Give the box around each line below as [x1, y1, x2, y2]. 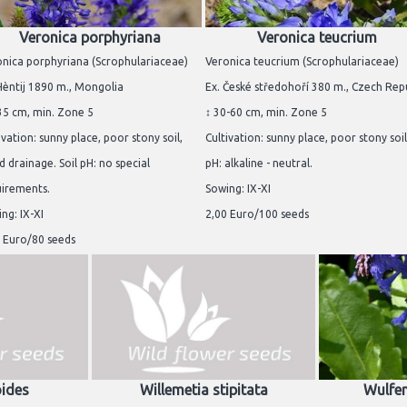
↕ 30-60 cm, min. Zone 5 [205, 106, 327, 119]
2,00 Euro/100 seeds [205, 208, 309, 221]
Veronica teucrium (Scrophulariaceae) [205, 55, 399, 68]
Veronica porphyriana [19, 29, 161, 46]
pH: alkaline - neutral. [205, 157, 313, 170]
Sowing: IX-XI [205, 183, 271, 195]
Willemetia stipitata [139, 382, 268, 399]
